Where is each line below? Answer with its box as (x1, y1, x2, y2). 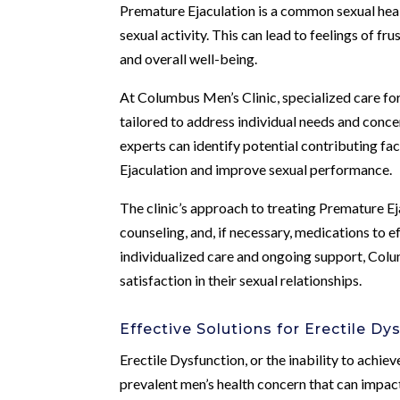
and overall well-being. (120, 49, 258, 67)
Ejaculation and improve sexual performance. (120, 160, 393, 178)
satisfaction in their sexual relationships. (120, 271, 362, 288)
